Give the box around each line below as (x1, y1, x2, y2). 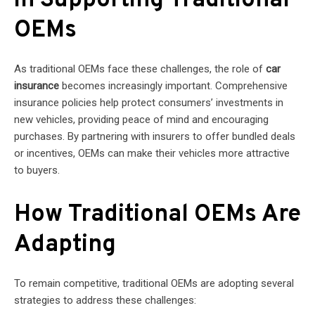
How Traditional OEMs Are (14, 199, 301, 230)
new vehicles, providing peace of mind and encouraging (14, 112, 269, 126)
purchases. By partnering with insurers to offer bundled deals (14, 129, 295, 143)
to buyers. (14, 163, 60, 176)
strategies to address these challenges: (14, 293, 196, 307)
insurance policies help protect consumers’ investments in (14, 96, 283, 109)
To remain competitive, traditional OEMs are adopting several (14, 276, 294, 290)
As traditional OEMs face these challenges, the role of (14, 62, 266, 75)
